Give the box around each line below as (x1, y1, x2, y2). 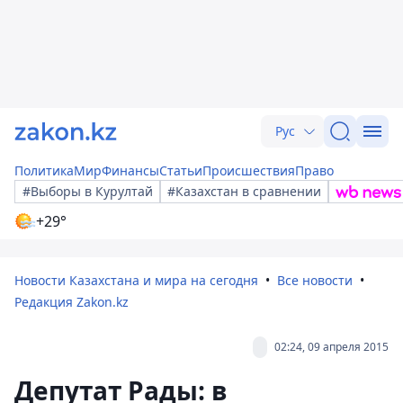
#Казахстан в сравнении (167, 183, 321, 200)
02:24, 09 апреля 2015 (274, 339, 389, 354)
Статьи (159, 162, 202, 179)
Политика (14, 162, 74, 179)
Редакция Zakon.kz (14, 293, 129, 310)
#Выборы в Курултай (22, 183, 153, 200)
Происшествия (202, 162, 295, 179)
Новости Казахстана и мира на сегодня (14, 272, 258, 289)
